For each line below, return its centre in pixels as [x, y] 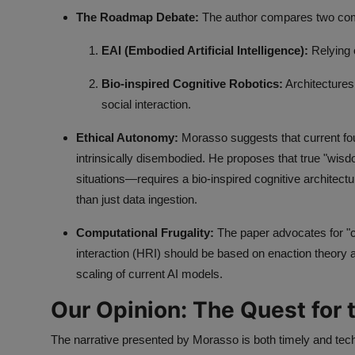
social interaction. [146, 105]
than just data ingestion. [137, 200]
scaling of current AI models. [149, 274]
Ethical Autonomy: [127, 138]
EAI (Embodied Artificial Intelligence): [205, 51]
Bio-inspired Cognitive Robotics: [192, 84]
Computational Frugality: [145, 233]
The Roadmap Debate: [137, 17]
